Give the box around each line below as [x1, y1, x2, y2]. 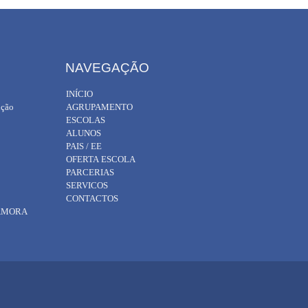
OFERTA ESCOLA [66, 154, 135, 164]
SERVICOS [66, 180, 108, 190]
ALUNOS [66, 128, 101, 138]
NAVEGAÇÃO [65, 60, 149, 75]
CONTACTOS [66, 193, 118, 203]
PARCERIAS [66, 167, 114, 177]
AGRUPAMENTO [66, 102, 133, 112]
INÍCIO [66, 89, 93, 99]
